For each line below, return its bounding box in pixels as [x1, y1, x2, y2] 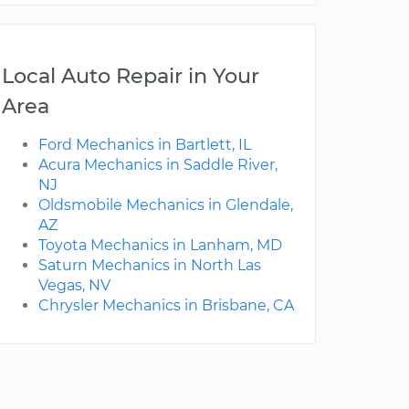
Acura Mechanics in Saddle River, [38, 156, 278, 174]
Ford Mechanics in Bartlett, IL [38, 136, 251, 154]
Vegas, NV [38, 277, 110, 295]
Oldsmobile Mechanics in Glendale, [38, 196, 293, 215]
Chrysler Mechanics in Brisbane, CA [38, 297, 294, 315]
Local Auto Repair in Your [2, 63, 259, 89]
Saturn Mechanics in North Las [38, 257, 261, 275]
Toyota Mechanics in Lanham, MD [38, 236, 282, 255]
